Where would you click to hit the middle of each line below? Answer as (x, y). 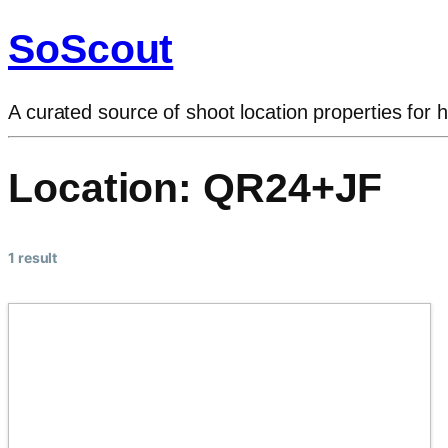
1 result (33, 258)
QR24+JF (293, 187)
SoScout (91, 49)
